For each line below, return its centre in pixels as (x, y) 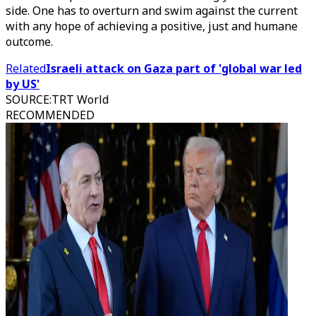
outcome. (29, 42)
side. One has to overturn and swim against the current (152, 11)
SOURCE (28, 99)
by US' (23, 84)
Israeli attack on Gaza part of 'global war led (174, 68)
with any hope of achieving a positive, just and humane (152, 26)
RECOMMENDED (50, 115)
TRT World (80, 99)
